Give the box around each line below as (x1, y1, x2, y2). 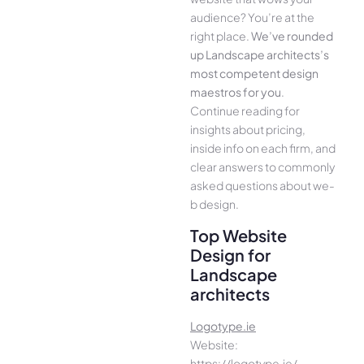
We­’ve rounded (251, 28, 333, 44)
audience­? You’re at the (190, 10, 314, 25)
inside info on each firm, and (190, 141, 336, 156)
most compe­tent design (190, 66, 318, 81)
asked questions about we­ (190, 178, 335, 193)
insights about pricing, (190, 122, 305, 137)
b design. (190, 197, 239, 212)
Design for (190, 244, 271, 265)
